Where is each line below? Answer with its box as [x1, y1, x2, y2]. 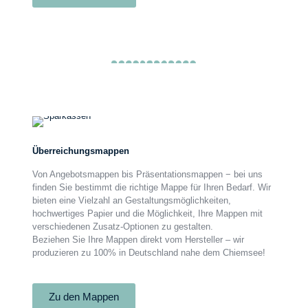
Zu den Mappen [48, 291, 119, 302]
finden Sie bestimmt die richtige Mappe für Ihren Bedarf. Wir [32, 182, 271, 192]
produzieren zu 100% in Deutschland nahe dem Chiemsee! [32, 247, 265, 258]
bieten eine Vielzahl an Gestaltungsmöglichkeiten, [32, 195, 231, 206]
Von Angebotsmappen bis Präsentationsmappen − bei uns [32, 169, 263, 179]
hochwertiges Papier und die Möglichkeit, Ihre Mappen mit [32, 208, 263, 219]
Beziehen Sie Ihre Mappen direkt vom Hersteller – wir [32, 234, 244, 245]
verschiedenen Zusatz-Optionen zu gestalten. [32, 221, 213, 232]
